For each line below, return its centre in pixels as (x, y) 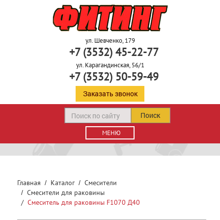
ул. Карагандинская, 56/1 (110, 65)
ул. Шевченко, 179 (110, 41)
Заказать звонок (110, 94)
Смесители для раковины (66, 192)
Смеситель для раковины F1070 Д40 (84, 202)
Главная (29, 183)
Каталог (63, 183)
